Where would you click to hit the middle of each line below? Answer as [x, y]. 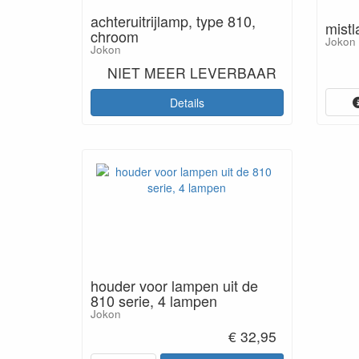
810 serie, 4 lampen [154, 301]
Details [187, 103]
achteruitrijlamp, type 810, [173, 21]
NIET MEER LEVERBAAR [192, 72]
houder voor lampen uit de [174, 286]
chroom [115, 36]
